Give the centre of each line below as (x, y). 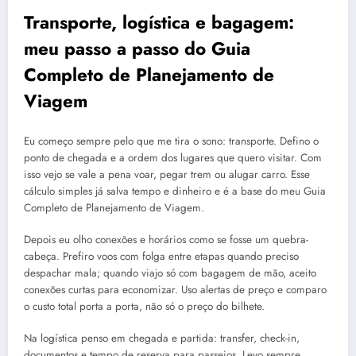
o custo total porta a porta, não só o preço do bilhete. (144, 306)
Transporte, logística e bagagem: (159, 23)
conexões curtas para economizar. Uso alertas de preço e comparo (175, 289)
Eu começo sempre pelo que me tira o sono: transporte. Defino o (171, 141)
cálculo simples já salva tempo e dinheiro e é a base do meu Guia (175, 191)
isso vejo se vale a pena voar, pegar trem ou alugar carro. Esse (167, 174)
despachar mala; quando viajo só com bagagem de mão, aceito (170, 273)
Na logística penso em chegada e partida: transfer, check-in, (162, 338)
